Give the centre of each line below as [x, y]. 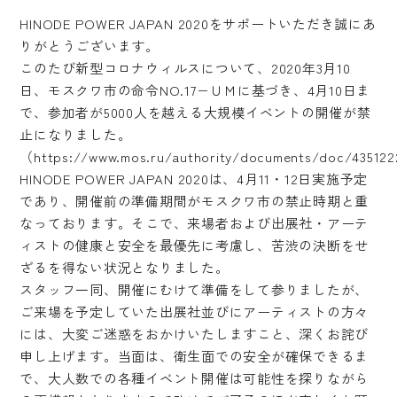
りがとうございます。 [90, 46]
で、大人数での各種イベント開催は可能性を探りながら [195, 378]
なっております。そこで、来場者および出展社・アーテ [195, 223]
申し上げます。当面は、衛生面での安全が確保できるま [195, 356]
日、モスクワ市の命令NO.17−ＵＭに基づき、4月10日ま [195, 90]
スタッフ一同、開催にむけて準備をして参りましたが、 [195, 290]
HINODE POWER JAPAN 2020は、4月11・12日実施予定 [194, 179]
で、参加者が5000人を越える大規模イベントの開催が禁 [195, 113]
